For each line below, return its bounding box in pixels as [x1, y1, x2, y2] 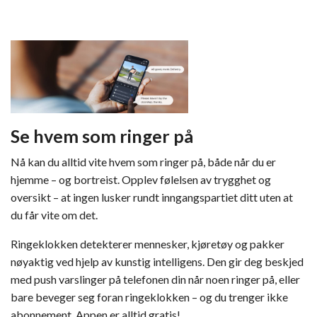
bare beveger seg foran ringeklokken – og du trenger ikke [11, 289, 288, 304]
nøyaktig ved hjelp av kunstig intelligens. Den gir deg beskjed [11, 254, 304, 268]
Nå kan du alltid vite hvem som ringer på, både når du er [11, 154, 276, 168]
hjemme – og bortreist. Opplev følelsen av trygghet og [11, 172, 271, 186]
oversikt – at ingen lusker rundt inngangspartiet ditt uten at [11, 190, 293, 204]
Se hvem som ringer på [11, 125, 193, 146]
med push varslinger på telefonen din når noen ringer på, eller [11, 272, 300, 286]
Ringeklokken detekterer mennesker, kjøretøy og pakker [11, 236, 284, 250]
